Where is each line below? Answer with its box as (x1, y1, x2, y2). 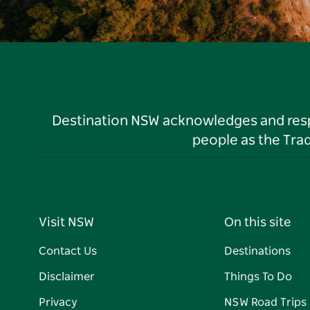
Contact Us (39, 246, 97, 257)
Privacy (39, 297, 77, 309)
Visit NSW (39, 217, 94, 230)
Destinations (224, 246, 291, 257)
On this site (224, 217, 291, 230)
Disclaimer (39, 271, 95, 283)
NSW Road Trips (224, 297, 307, 309)
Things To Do (224, 271, 292, 283)
